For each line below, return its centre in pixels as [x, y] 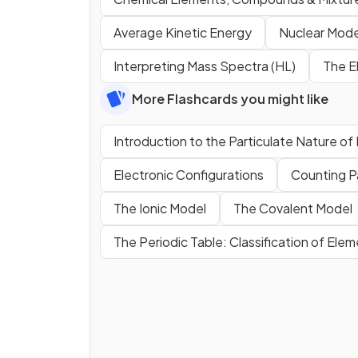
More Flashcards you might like [230, 98]
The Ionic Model [160, 208]
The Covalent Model [293, 208]
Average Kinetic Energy [183, 32]
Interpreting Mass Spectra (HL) [205, 66]
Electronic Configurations [189, 174]
